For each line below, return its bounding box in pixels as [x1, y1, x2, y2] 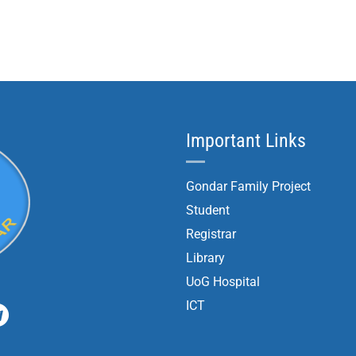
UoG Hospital [186, 274, 260, 289]
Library [186, 250, 225, 265]
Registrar [186, 226, 236, 242]
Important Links [186, 130, 306, 152]
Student [186, 203, 230, 218]
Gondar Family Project [186, 179, 311, 194]
